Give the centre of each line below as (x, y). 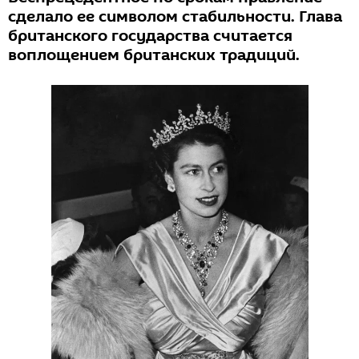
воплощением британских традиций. (154, 55)
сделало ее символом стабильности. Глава (175, 17)
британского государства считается (150, 36)
